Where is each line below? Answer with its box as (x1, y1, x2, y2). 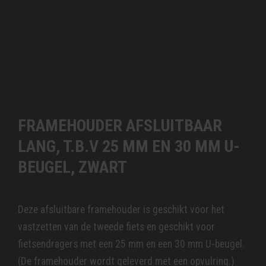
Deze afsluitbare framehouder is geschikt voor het (18, 204, 224, 216)
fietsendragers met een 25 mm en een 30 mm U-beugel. (18, 238, 245, 251)
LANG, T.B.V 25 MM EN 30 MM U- (18, 137, 240, 157)
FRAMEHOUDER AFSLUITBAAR (18, 116, 222, 136)
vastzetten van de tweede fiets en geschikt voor (18, 221, 215, 233)
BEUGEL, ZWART (18, 157, 127, 178)
